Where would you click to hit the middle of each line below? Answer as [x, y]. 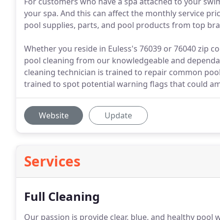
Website [54, 115]
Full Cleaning [62, 196]
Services [52, 161]
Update [118, 115]
